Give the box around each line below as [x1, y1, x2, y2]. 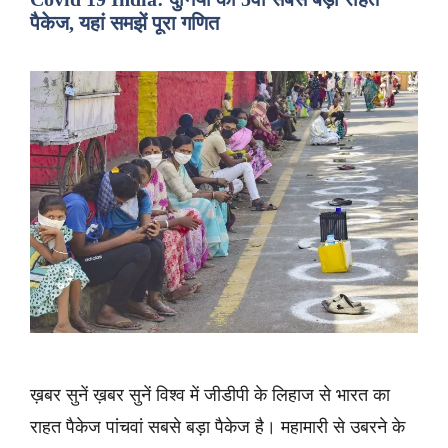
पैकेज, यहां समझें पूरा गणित [30, 12, 219, 35]
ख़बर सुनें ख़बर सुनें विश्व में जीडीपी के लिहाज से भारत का [30, 385, 390, 406]
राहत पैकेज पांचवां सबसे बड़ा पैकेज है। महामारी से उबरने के [30, 417, 405, 438]
